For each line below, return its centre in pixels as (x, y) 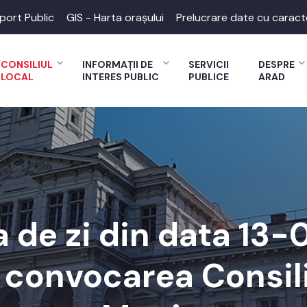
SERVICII (209, 64)
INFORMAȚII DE (118, 64)
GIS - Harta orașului (115, 17)
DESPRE (277, 64)
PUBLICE (209, 77)
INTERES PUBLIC (121, 77)
